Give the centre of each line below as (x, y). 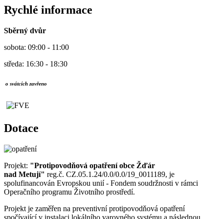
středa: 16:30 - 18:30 (36, 64)
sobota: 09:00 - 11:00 (36, 47)
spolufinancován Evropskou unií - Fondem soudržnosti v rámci (101, 183)
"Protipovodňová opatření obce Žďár (92, 166)
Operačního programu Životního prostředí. (70, 192)
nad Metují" (24, 175)
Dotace (21, 128)
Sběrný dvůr (25, 30)
